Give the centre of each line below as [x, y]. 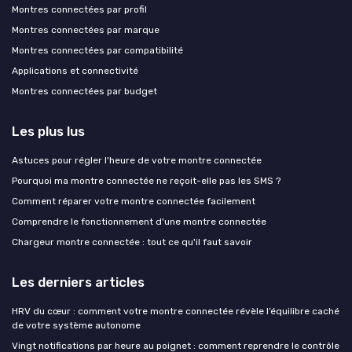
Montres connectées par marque [86, 29]
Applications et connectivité [75, 70]
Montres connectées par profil [79, 9]
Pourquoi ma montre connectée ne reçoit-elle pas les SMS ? [146, 180]
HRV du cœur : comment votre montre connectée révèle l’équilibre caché [176, 311]
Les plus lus [48, 131]
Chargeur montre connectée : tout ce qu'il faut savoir [132, 242]
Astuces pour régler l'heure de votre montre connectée [137, 160]
